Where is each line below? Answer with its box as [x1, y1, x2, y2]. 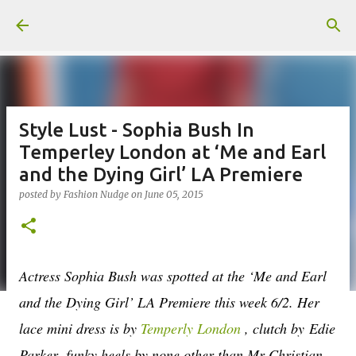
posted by [19, 188, 64, 200]
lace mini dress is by [19, 319, 141, 338]
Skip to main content [118, 13, 238, 27]
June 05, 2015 [145, 188, 203, 200]
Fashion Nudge [64, 188, 129, 200]
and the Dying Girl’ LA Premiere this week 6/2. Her [19, 292, 319, 311]
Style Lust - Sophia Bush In [19, 119, 254, 141]
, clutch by [245, 319, 309, 338]
